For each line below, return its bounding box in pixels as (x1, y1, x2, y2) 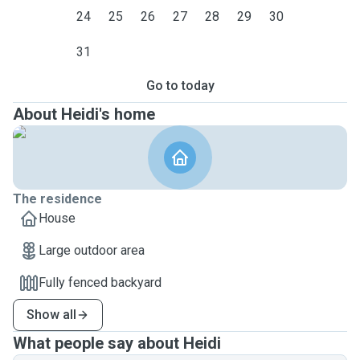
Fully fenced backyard (39, 275, 162, 290)
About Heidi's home (13, 104, 155, 124)
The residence (13, 191, 102, 207)
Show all (27, 307, 76, 322)
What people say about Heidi (13, 333, 221, 353)
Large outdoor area (39, 243, 145, 258)
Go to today (145, 78, 215, 93)
